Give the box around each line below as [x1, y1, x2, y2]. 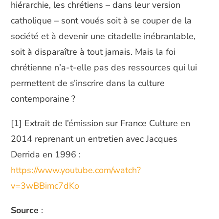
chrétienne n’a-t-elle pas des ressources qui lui [11, 61, 197, 73]
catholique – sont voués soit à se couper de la [11, 14, 192, 26]
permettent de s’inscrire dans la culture [11, 77, 165, 89]
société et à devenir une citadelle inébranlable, [11, 30, 196, 42]
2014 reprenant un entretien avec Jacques [11, 132, 178, 145]
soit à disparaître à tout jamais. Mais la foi [11, 45, 176, 58]
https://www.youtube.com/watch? [11, 164, 141, 176]
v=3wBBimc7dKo [11, 179, 80, 192]
